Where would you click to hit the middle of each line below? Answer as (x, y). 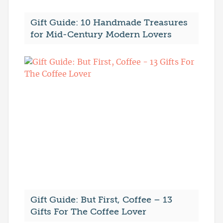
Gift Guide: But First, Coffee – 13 (101, 200)
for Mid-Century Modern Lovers (101, 35)
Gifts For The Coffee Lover (88, 212)
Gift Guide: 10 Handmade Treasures (109, 23)
